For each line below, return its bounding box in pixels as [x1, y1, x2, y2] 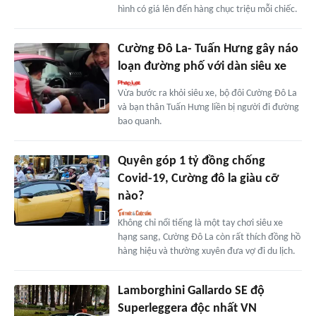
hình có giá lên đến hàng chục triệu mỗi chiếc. [117, 4, 298, 15]
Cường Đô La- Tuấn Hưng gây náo [117, 42, 298, 56]
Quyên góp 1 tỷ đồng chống [117, 154, 265, 168]
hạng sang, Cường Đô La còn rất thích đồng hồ [117, 231, 300, 243]
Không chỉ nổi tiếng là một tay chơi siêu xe [117, 217, 283, 229]
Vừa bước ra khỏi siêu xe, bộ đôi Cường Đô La [117, 87, 297, 99]
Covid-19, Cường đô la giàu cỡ [117, 171, 279, 186]
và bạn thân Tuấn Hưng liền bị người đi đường [117, 102, 299, 113]
